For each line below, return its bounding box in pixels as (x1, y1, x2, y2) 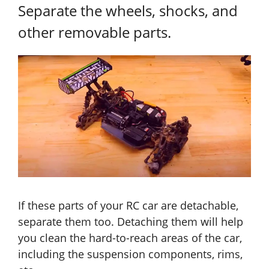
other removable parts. (18, 22, 171, 43)
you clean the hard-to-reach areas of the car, (18, 231, 242, 246)
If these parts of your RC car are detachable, (18, 198, 238, 213)
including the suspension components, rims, (18, 247, 243, 262)
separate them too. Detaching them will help (18, 214, 243, 229)
